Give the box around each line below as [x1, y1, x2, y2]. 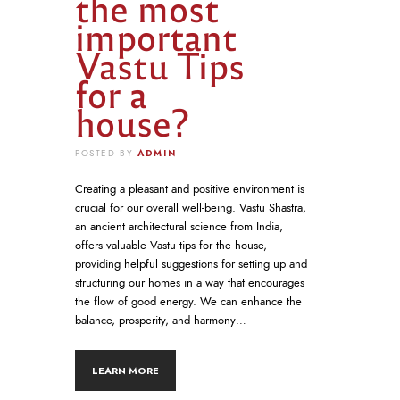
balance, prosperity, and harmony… [75, 312, 246, 329]
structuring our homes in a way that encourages [75, 274, 304, 291]
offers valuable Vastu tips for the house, [75, 237, 267, 254]
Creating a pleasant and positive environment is [75, 180, 304, 197]
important [75, 12, 237, 60]
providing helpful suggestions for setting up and [75, 255, 307, 272]
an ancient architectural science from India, [75, 218, 283, 235]
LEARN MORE [92, 362, 159, 378]
